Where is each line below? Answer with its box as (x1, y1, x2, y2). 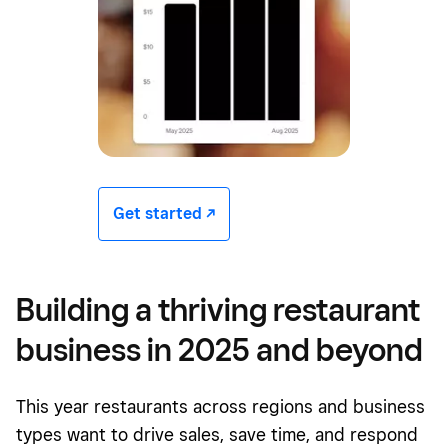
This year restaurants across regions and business (16, 396, 425, 418)
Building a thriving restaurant (16, 290, 420, 329)
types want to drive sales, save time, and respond (16, 424, 418, 446)
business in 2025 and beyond (16, 330, 423, 369)
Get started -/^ (113, 204, 215, 224)
